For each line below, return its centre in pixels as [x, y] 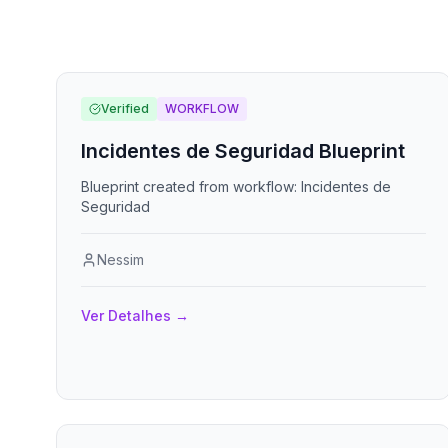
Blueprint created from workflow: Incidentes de [236, 186]
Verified [125, 108]
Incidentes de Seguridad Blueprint [243, 151]
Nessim [120, 259]
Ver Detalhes [126, 315]
